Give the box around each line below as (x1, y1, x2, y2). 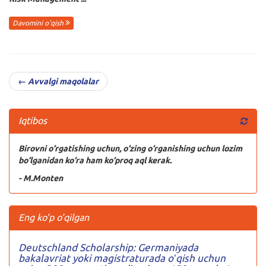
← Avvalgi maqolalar (18, 77, 99, 87)
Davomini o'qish (12, 19, 65, 27)
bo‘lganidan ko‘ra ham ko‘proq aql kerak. (18, 156, 172, 166)
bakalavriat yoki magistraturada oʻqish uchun (18, 252, 226, 264)
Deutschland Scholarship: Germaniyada (18, 242, 198, 254)
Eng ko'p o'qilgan (18, 212, 89, 223)
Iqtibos (18, 115, 47, 126)
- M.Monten (18, 173, 63, 183)
